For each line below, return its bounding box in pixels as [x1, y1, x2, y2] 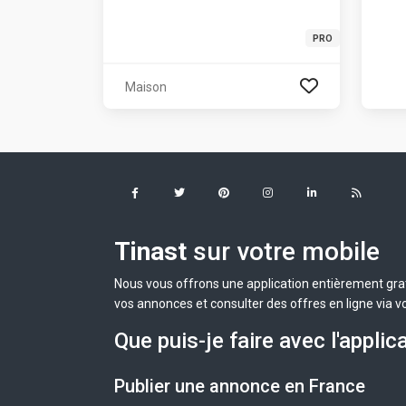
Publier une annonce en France [114, 374, 365, 397]
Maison [125, 79, 167, 94]
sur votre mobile [187, 236, 380, 266]
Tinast [114, 236, 187, 266]
